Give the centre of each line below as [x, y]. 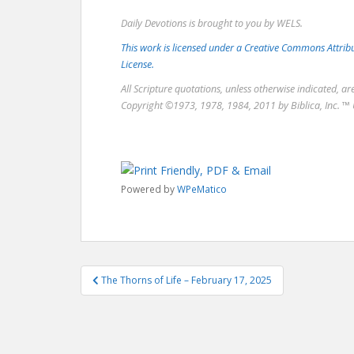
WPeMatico [202, 188]
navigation [132, 295]
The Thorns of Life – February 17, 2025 [186, 280]
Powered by [149, 188]
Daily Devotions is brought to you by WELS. [212, 23]
